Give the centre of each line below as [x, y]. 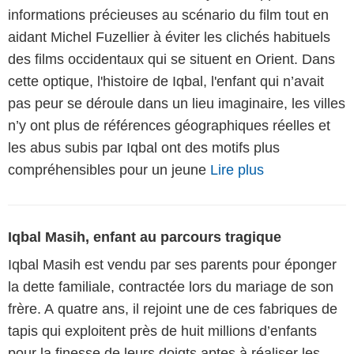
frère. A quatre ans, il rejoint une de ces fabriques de [173, 309]
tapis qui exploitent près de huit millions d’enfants [162, 331]
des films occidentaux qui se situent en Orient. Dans [171, 60]
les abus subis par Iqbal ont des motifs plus [144, 148]
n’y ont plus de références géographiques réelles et [169, 126]
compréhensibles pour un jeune [109, 170]
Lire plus [237, 170]
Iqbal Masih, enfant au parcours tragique [145, 237]
